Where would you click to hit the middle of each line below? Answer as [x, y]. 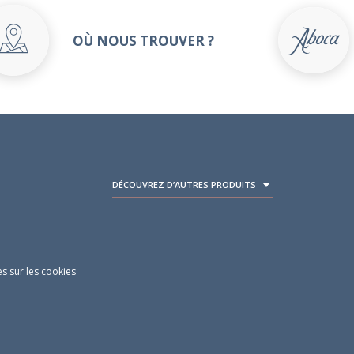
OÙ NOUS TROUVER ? [143, 40]
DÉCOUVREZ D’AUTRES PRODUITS [184, 185]
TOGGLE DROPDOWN [299, 194]
